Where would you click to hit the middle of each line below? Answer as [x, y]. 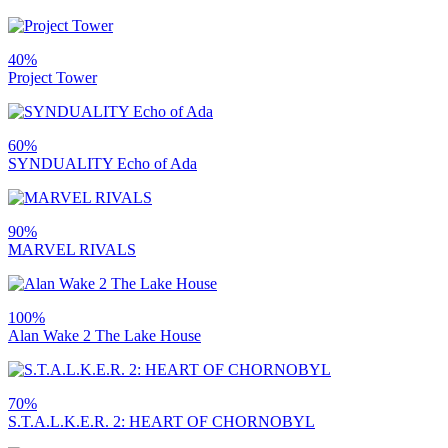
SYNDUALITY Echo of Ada [102, 164]
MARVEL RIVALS [72, 250]
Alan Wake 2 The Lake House [104, 336]
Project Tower [52, 78]
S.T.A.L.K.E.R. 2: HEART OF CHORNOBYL [161, 422]
